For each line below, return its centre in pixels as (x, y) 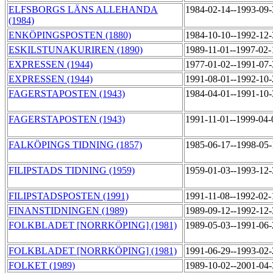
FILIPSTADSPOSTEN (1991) (69, 196)
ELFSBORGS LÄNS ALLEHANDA (83, 10)
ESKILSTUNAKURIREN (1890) (76, 50)
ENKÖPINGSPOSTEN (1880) (70, 35)
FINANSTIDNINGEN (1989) (68, 211)
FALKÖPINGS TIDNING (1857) (75, 145)
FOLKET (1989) (42, 266)
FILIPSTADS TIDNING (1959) (72, 171)
